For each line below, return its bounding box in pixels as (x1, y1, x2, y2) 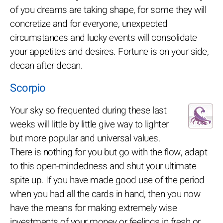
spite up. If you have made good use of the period (10, 173, 205, 187)
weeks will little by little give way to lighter (10, 117, 169, 131)
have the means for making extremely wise (10, 201, 177, 215)
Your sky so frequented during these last (10, 103, 166, 117)
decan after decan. (10, 58, 83, 73)
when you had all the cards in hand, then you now (10, 187, 200, 201)
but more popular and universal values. (10, 131, 160, 145)
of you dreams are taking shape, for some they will (10, 2, 206, 17)
